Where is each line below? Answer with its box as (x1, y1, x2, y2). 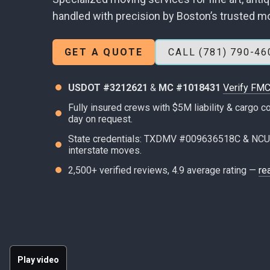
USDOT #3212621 (68, 81, 148, 93)
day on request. (68, 113, 133, 125)
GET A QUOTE (64, 46, 143, 58)
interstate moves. (68, 144, 142, 156)
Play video (17, 255, 59, 265)
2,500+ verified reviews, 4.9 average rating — (68, 164, 259, 176)
